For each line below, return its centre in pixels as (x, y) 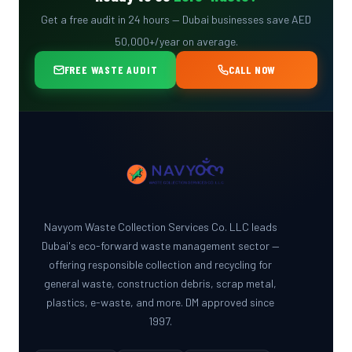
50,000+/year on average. (176, 42)
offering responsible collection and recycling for (160, 265)
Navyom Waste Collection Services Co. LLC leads (160, 227)
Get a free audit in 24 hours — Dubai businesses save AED (176, 20)
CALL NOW (252, 70)
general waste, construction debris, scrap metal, (160, 284)
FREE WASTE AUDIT (111, 70)
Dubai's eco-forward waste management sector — (160, 246)
